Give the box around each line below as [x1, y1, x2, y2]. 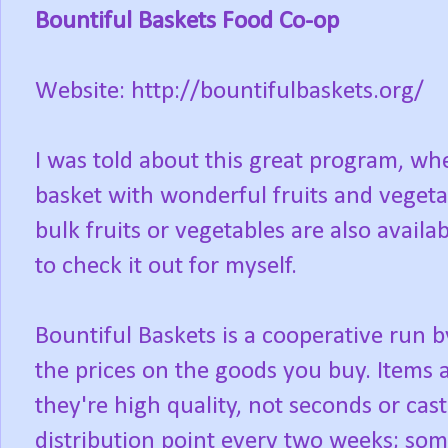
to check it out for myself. [35, 254, 297, 280]
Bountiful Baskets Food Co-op [35, 9, 339, 35]
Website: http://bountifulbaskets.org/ [35, 79, 424, 105]
